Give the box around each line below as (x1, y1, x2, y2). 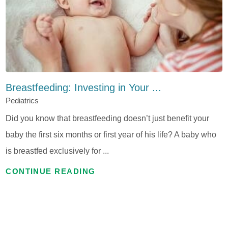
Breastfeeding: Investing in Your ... (6, 82, 162, 94)
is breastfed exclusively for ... (6, 146, 109, 156)
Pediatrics (6, 96, 39, 105)
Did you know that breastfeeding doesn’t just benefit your (6, 113, 210, 123)
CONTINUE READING (6, 167, 96, 176)
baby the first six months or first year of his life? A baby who (6, 130, 217, 139)
